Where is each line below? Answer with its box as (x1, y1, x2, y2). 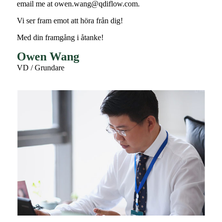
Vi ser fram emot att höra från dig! (17, 16, 123, 25)
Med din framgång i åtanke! (17, 33, 104, 42)
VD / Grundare (17, 63, 64, 72)
